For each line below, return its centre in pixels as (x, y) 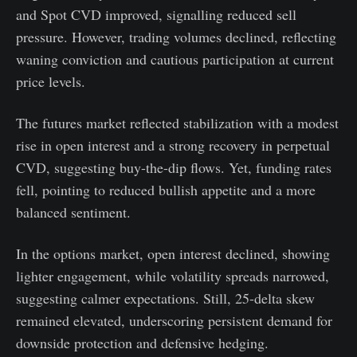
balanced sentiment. (73, 212)
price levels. (51, 82)
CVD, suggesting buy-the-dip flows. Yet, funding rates (174, 168)
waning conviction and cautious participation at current (175, 59)
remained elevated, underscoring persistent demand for (174, 321)
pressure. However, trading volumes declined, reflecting (176, 37)
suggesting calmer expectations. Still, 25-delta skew (165, 298)
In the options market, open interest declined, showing (173, 254)
